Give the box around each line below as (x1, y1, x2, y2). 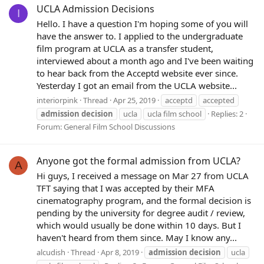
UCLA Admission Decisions (37, 2, 154, 16)
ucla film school (147, 108, 202, 119)
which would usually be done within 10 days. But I (37, 219, 241, 231)
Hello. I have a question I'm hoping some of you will (37, 17, 248, 29)
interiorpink (37, 94, 78, 105)
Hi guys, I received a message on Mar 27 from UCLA (37, 169, 249, 181)
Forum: (37, 121, 64, 132)
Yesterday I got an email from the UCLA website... (37, 79, 237, 91)
